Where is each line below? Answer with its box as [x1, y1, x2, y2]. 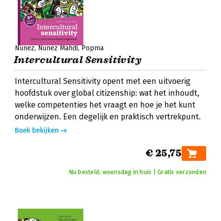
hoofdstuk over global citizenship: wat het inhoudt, [15, 88, 199, 98]
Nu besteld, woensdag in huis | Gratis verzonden [69, 169, 206, 176]
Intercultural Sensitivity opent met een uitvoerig [15, 76, 190, 86]
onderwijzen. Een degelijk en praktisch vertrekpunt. [15, 112, 201, 121]
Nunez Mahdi [38, 44, 78, 52]
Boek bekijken [15, 126, 59, 135]
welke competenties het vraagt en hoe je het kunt [15, 100, 195, 110]
